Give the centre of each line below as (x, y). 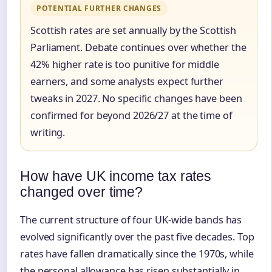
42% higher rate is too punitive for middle (125, 64)
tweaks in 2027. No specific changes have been (136, 98)
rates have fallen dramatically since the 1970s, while (137, 253)
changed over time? (82, 192)
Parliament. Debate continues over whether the (138, 47)
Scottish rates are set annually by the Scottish (134, 30)
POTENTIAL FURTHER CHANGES (99, 8)
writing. (48, 132)
